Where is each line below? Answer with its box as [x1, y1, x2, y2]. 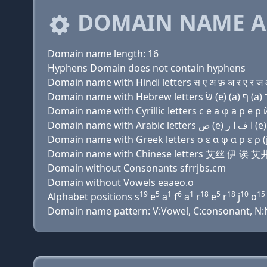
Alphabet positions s [48, 190, 139, 203]
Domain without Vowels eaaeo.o [48, 176, 194, 189]
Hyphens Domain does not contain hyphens [48, 61, 246, 74]
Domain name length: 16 [48, 47, 159, 60]
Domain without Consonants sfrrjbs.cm [48, 162, 226, 175]
